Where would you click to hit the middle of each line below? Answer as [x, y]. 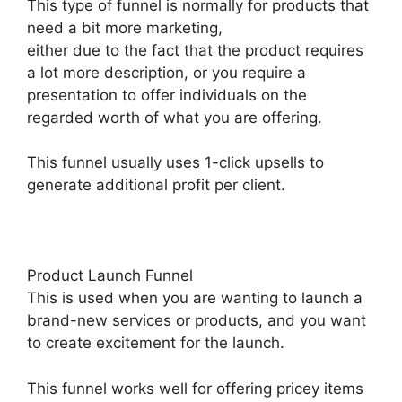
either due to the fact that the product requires [195, 50]
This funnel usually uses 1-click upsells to [175, 163]
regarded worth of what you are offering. [175, 117]
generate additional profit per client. [156, 185]
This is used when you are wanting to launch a [195, 298]
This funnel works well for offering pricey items [195, 388]
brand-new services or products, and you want [197, 321]
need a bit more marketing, [125, 27]
